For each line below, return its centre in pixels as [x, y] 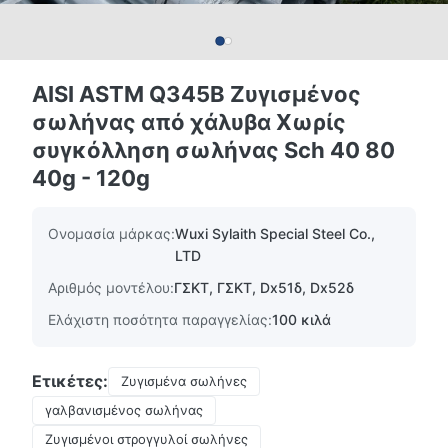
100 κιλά [301, 319]
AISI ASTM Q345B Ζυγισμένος [196, 94]
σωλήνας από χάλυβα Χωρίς [189, 122]
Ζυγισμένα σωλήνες [184, 381]
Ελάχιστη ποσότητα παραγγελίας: [160, 319]
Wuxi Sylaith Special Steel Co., [275, 233]
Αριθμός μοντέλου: [111, 287]
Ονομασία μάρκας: [111, 233]
